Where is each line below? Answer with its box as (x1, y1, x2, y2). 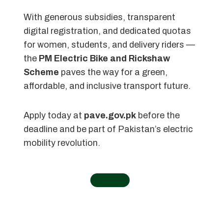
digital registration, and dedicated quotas (24, 26, 191, 36)
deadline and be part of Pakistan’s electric (24, 124, 193, 134)
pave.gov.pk (84, 110, 136, 120)
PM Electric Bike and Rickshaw (39, 53, 170, 63)
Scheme (24, 67, 59, 77)
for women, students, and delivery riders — (24, 39, 195, 50)
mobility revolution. (24, 137, 100, 148)
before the (136, 110, 180, 120)
